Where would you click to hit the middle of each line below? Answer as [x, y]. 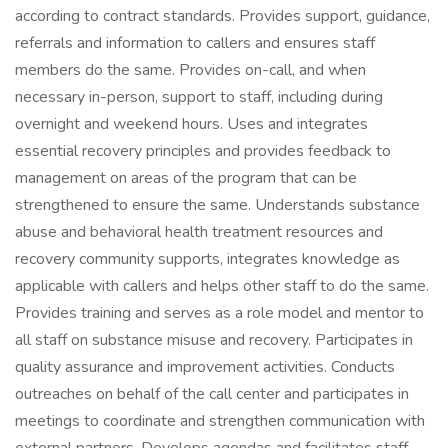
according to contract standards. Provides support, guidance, [222, 16]
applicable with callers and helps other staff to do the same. [222, 286]
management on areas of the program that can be [186, 178]
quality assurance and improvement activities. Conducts [205, 367]
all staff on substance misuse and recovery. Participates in [214, 340]
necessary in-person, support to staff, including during [199, 97]
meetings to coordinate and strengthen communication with [220, 421]
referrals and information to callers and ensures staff [195, 43]
